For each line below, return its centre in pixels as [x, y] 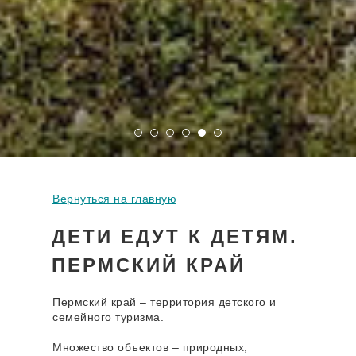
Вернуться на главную [114, 199]
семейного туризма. [108, 317]
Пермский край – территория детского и [164, 302]
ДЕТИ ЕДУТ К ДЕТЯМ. [175, 237]
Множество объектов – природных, [150, 348]
